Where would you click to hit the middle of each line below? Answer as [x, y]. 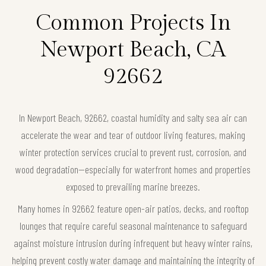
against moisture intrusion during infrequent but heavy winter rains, [133, 243]
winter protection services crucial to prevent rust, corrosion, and [133, 152]
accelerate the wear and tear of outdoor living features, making [133, 135]
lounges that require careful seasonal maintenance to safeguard [133, 226]
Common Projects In [133, 23]
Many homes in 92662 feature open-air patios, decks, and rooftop [133, 209]
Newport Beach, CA [133, 50]
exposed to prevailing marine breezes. [133, 187]
